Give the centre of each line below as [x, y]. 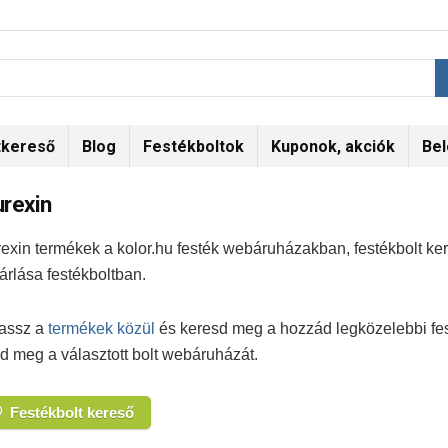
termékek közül [101, 328]
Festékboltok [193, 146]
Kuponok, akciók [333, 146]
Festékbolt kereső [72, 412]
